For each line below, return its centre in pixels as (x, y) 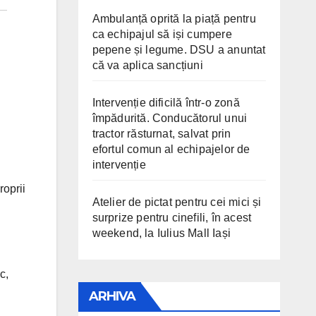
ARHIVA (112, 296)
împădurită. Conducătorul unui (170, 118)
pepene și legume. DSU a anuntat (179, 50)
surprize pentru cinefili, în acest (172, 218)
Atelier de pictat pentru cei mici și (177, 202)
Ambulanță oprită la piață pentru (174, 19)
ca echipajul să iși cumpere (162, 34)
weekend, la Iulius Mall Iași (162, 233)
